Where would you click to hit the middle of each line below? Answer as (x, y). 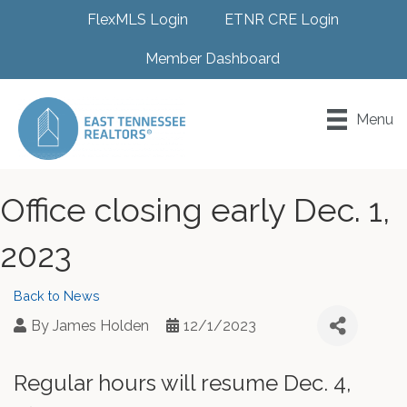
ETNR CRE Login (281, 20)
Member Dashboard (213, 59)
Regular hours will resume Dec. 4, (183, 383)
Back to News (57, 296)
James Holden (101, 326)
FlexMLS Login (137, 20)
